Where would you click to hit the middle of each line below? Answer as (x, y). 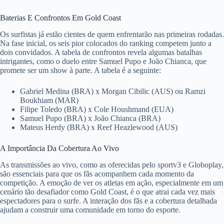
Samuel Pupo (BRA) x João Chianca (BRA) (90, 118)
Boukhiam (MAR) (49, 100)
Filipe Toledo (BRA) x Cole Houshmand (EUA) (97, 109)
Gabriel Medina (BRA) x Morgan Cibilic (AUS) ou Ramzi (113, 91)
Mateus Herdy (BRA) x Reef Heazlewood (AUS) (99, 127)
